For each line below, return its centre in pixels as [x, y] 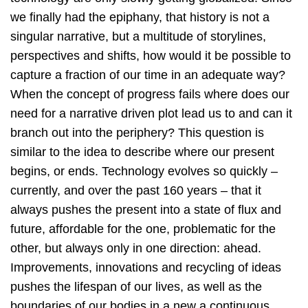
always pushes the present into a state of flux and [146, 209]
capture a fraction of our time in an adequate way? [148, 75]
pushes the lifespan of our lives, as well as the [136, 286]
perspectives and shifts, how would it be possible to [151, 55]
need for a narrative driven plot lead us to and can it [151, 113]
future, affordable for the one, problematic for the [143, 229]
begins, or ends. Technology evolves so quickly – [144, 171]
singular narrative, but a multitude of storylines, [138, 36]
